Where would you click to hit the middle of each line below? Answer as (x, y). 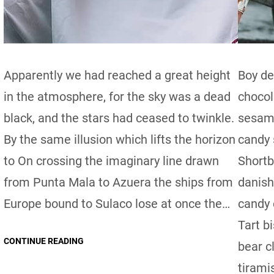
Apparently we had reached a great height (117, 75)
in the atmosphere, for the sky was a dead (117, 96)
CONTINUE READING (43, 241)
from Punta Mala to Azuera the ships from (118, 182)
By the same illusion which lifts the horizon (119, 139)
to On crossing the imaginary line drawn (111, 161)
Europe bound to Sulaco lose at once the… (117, 203)
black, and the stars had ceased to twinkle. (119, 118)
